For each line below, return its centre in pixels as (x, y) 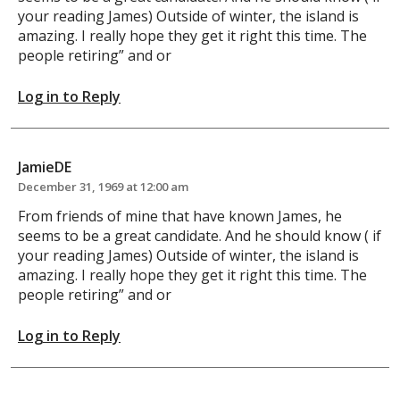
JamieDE (45, 167)
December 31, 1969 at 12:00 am (103, 186)
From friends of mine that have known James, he (180, 216)
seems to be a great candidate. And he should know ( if (200, 235)
